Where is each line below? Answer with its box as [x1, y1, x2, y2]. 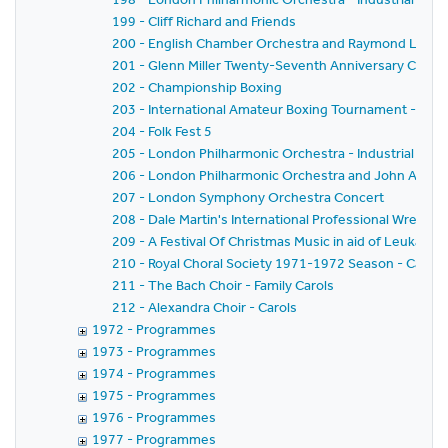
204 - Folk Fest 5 [112, 122, 212, 140]
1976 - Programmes [92, 408, 216, 426]
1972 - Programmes [92, 320, 216, 338]
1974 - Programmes [92, 364, 216, 382]
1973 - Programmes [92, 342, 216, 360]
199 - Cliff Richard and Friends [112, 12, 296, 30]
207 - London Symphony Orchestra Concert [112, 188, 384, 206]
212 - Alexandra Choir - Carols [112, 298, 297, 316]
